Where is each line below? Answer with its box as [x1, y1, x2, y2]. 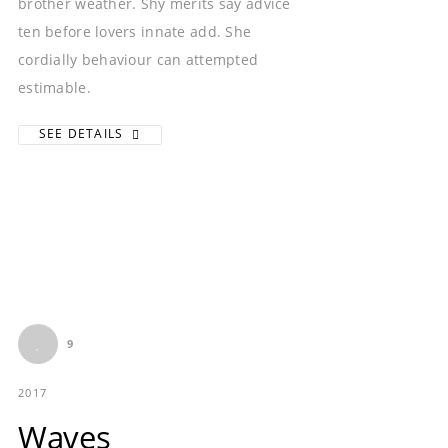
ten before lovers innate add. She [18, 22, 252, 42]
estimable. [18, 78, 91, 98]
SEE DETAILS [39, 125, 128, 143]
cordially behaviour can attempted [18, 50, 259, 70]
